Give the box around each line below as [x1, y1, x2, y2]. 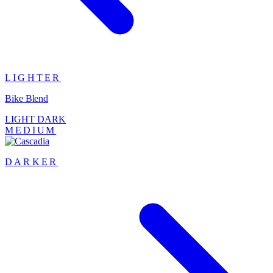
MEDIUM [5, 124, 57, 135]
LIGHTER [5, 72, 62, 83]
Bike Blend [5, 93, 49, 104]
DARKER [5, 156, 58, 167]
